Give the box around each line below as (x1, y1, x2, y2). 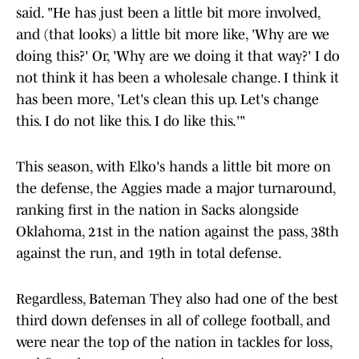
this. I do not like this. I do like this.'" (16, 113, 245, 130)
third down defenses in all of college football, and (16, 313, 330, 329)
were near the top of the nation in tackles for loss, (16, 334, 332, 351)
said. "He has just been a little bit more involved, (16, 5, 320, 22)
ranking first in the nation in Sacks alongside (16, 202, 299, 219)
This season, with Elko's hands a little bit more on (16, 159, 331, 175)
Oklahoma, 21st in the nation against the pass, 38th (16, 224, 339, 240)
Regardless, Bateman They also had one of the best (16, 291, 338, 308)
